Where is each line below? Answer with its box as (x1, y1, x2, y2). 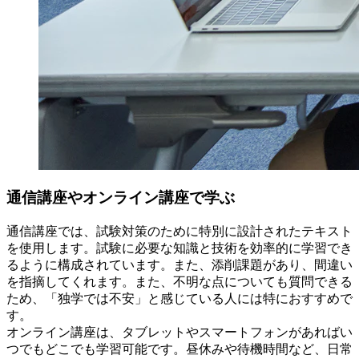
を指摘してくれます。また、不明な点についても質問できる (6, 275, 353, 288)
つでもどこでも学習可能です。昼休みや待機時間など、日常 (6, 342, 353, 356)
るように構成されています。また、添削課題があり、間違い (6, 258, 353, 272)
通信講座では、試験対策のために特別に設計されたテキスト (6, 224, 353, 238)
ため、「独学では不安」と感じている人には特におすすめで (6, 292, 353, 305)
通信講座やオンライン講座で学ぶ (6, 189, 235, 207)
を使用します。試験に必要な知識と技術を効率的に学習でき (6, 241, 353, 255)
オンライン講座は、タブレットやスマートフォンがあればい (6, 325, 353, 339)
